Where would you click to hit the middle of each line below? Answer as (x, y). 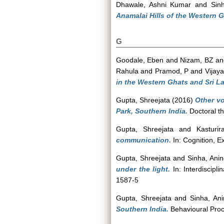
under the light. (143, 169)
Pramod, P (172, 71)
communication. (143, 140)
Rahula (127, 71)
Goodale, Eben (140, 60)
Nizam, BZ (197, 60)
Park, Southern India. (152, 111)
